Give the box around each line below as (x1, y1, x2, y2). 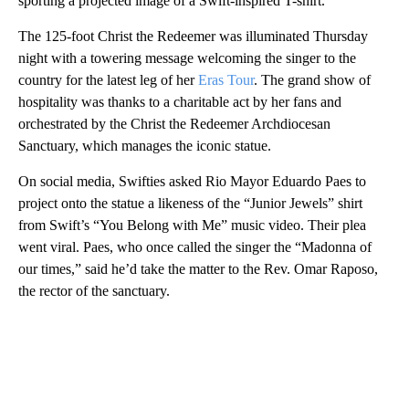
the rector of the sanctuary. (18, 282, 170, 299)
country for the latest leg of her (18, 71, 198, 88)
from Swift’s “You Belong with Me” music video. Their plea (18, 216, 366, 233)
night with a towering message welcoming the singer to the (18, 49, 356, 66)
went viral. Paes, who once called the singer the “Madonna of (18, 238, 372, 255)
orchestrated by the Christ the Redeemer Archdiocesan (18, 115, 330, 131)
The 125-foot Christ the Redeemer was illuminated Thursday (18, 27, 368, 44)
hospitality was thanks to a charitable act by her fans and (18, 93, 341, 110)
